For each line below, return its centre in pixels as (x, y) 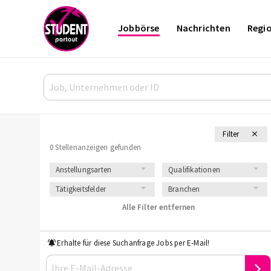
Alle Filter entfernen (158, 207)
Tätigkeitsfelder (81, 189)
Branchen (184, 189)
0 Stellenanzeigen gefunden (96, 147)
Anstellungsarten (84, 170)
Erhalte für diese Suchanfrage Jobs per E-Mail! (133, 243)
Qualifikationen (194, 170)
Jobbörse (139, 28)
